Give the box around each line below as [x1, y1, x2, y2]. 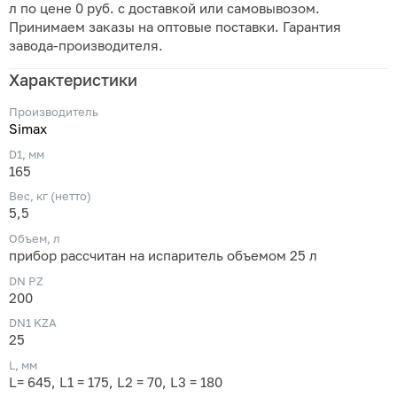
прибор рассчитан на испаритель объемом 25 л [9, 247, 317, 263]
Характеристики [9, 69, 137, 90]
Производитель [9, 104, 98, 119]
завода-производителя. [9, 38, 163, 54]
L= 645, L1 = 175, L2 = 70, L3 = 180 [9, 374, 222, 390]
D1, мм [9, 146, 44, 161]
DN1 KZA [9, 315, 57, 331]
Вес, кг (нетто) [9, 189, 91, 204]
